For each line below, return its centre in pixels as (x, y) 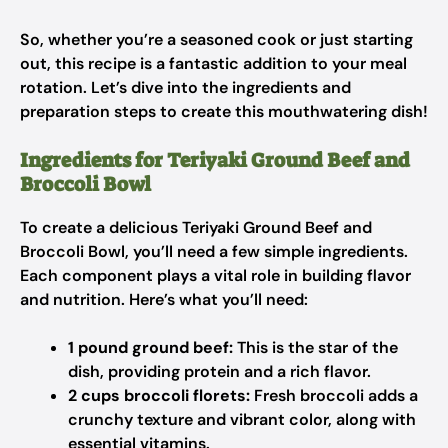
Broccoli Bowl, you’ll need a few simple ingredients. (214, 251)
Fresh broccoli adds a (334, 395)
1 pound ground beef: (150, 347)
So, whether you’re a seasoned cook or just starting (216, 39)
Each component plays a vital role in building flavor (215, 275)
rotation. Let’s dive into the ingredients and (185, 87)
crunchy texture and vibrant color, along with (242, 419)
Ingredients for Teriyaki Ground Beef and (215, 160)
